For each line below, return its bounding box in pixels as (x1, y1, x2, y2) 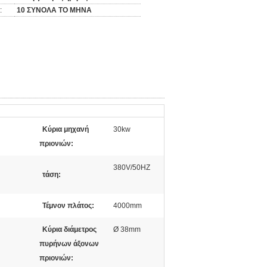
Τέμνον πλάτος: (42, 201, 94, 210)
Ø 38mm (113, 225, 141, 234)
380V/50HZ (113, 163, 150, 172)
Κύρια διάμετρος (42, 225, 97, 234)
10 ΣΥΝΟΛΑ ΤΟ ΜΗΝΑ (17, 6, 92, 14)
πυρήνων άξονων (39, 240, 99, 248)
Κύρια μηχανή (42, 125, 89, 133)
